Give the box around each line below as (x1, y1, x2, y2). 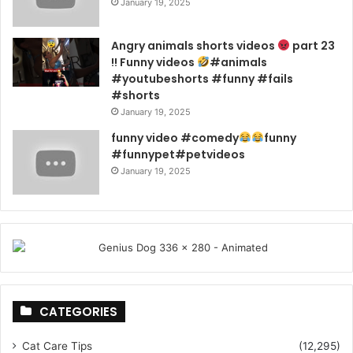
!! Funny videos (111, 54, 197, 70)
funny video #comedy (111, 129, 239, 146)
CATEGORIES (39, 303, 117, 321)
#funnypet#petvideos (111, 146, 245, 162)
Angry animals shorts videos (111, 37, 277, 54)
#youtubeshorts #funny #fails (111, 70, 293, 87)
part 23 (289, 37, 335, 54)
